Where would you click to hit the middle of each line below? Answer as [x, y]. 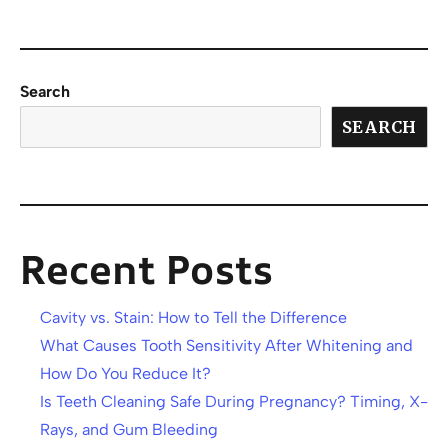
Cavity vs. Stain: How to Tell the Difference [193, 318]
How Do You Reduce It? [125, 374]
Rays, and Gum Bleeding [129, 430]
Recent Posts [146, 269]
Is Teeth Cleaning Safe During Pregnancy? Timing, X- [234, 402]
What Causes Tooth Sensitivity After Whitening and [226, 346]
